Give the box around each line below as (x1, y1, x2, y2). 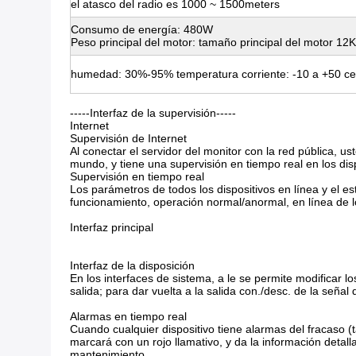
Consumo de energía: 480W (71, 23, 213, 36)
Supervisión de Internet (70, 132, 187, 145)
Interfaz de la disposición (70, 259, 195, 272)
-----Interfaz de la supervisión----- (70, 106, 236, 119)
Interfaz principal (70, 221, 153, 234)
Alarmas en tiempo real (70, 310, 187, 323)
